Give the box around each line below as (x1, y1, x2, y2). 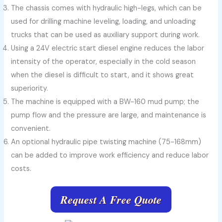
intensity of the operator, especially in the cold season (11, 57, 196, 67)
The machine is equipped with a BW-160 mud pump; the (11, 97, 200, 107)
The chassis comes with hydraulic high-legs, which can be (11, 3, 202, 13)
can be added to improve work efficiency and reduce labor (11, 151, 209, 161)
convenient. (11, 124, 51, 134)
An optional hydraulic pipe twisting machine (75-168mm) (11, 137, 202, 147)
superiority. (11, 84, 49, 94)
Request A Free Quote (60, 192, 162, 208)
